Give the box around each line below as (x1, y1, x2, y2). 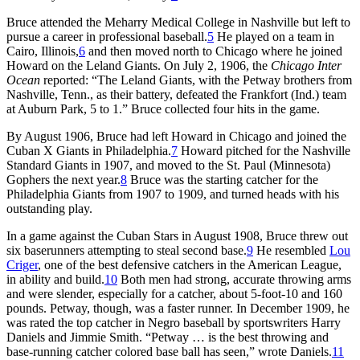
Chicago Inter (271, 58, 342, 72)
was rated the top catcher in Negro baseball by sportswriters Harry (6, 315, 341, 329)
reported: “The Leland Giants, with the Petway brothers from (40, 72, 352, 87)
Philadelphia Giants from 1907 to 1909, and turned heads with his (6, 186, 339, 201)
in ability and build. (6, 272, 104, 286)
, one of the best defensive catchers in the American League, (38, 257, 342, 272)
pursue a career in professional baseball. (6, 29, 207, 43)
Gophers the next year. (6, 172, 121, 186)
